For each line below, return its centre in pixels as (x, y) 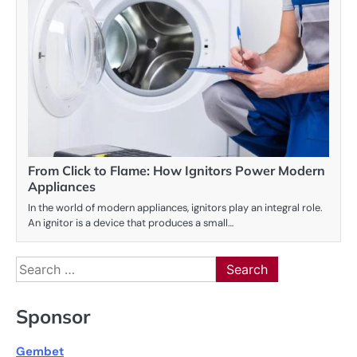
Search (35, 265)
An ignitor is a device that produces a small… (131, 222)
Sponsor (53, 317)
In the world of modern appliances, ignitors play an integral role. (175, 207)
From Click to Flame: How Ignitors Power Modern (177, 170)
